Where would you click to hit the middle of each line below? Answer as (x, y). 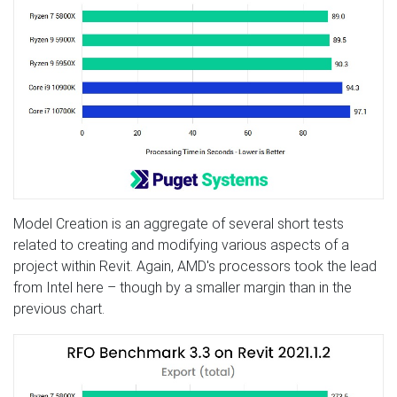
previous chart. (59, 308)
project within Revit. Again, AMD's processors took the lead (195, 266)
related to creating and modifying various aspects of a (181, 245)
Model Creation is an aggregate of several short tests (179, 223)
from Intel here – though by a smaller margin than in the (183, 287)
